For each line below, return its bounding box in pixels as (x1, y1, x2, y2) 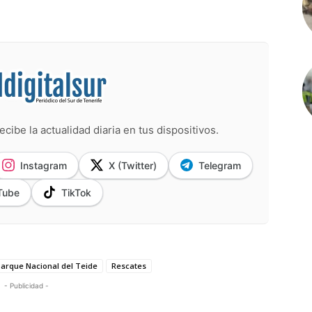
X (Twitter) (109, 159, 157, 171)
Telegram (198, 159, 241, 171)
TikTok (61, 186, 91, 198)
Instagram (20, 159, 67, 171)
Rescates (111, 260, 146, 271)
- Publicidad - (4, 281, 49, 290)
